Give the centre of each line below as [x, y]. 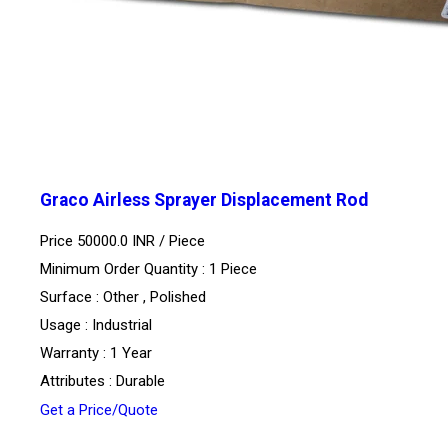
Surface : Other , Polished [123, 296]
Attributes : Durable [102, 380]
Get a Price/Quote [99, 409]
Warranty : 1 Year [96, 352]
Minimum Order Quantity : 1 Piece [148, 268]
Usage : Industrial [96, 324]
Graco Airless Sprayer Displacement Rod [204, 200]
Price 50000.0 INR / [104, 240]
